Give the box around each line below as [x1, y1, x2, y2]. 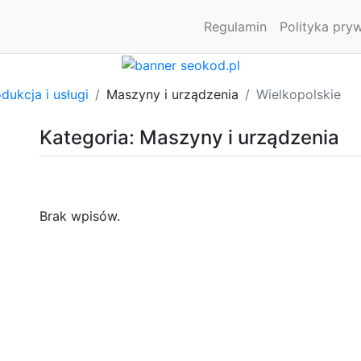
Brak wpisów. [39, 207, 120, 224]
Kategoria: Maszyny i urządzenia [39, 125, 339, 149]
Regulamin [204, 19, 267, 35]
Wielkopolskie [256, 85, 341, 102]
